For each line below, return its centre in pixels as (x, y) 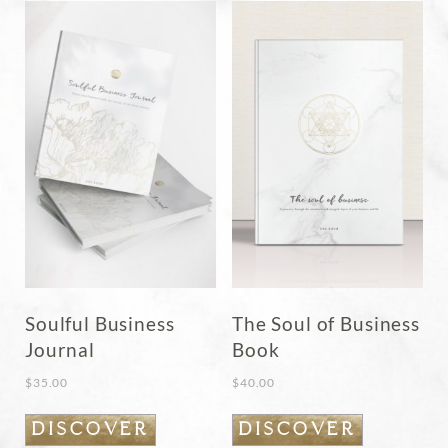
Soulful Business (100, 324)
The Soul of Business (325, 324)
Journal (60, 350)
